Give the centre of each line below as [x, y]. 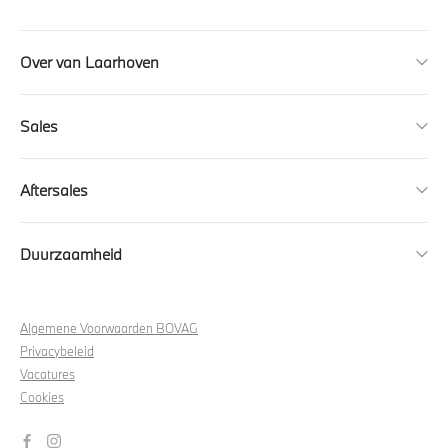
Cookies [42, 396]
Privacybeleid [57, 350]
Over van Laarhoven [89, 61]
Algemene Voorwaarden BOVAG [109, 327]
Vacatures [47, 373]
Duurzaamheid [71, 253]
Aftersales [54, 189]
